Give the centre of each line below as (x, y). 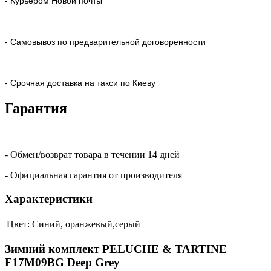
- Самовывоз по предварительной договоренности (105, 42)
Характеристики (49, 198)
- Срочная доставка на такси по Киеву (80, 83)
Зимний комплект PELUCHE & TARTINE (116, 249)
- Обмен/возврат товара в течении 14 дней (92, 155)
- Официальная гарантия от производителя (93, 175)
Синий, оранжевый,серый (86, 224)
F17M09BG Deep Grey (62, 263)
